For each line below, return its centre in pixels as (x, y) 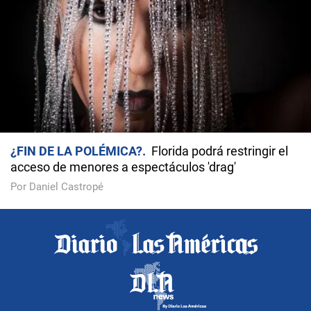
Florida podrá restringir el (220, 151)
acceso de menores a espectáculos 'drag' (123, 167)
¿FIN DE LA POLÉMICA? (76, 151)
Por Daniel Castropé (57, 187)
